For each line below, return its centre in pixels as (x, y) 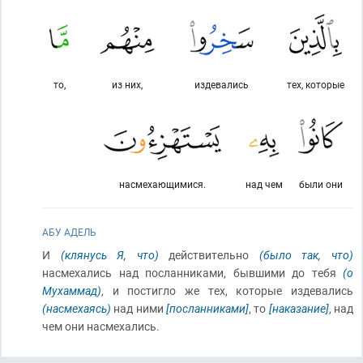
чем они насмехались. (101, 326)
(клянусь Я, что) (109, 255)
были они (320, 184)
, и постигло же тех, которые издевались (227, 290)
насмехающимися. (162, 184)
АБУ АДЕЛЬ (69, 232)
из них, (127, 84)
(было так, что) (306, 255)
